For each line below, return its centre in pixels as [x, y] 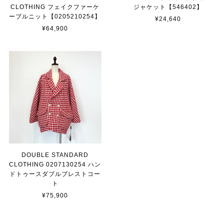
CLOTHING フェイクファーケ [55, 7]
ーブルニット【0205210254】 [55, 17]
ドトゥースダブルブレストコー [55, 174]
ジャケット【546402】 [168, 7]
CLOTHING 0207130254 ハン [55, 165]
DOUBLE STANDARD [55, 155]
